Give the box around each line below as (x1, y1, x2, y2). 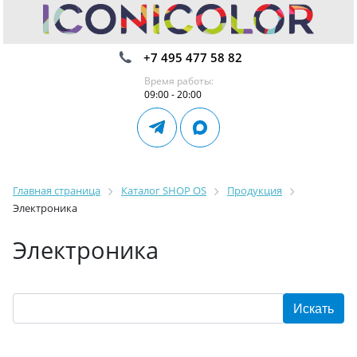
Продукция (227, 183, 282, 198)
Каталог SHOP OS (121, 183, 206, 198)
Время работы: (143, 74, 214, 88)
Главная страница (13, 183, 100, 198)
